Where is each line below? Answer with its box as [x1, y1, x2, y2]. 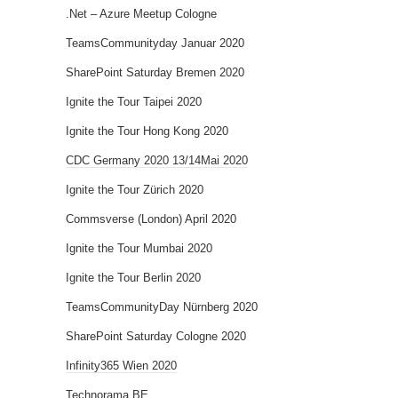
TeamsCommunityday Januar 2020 [66, 36, 244, 50]
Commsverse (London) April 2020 [66, 211, 236, 226]
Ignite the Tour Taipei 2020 [66, 94, 202, 108]
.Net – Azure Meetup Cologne [66, 6, 217, 20]
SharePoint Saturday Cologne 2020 [66, 329, 246, 343]
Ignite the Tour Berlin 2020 [66, 270, 201, 284]
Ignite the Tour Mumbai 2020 [66, 241, 212, 255]
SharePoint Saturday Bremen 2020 [66, 65, 244, 79]
